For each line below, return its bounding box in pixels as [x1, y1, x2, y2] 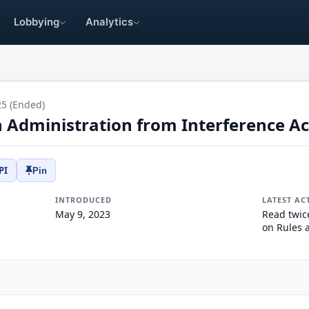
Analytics [86, 16, 134, 28]
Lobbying [14, 16, 60, 28]
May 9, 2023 [54, 208, 110, 221]
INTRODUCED [54, 195, 112, 205]
